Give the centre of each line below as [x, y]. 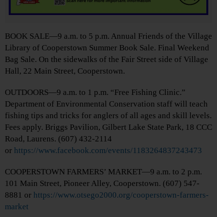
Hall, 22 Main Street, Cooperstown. [65, 71]
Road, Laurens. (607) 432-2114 [58, 139]
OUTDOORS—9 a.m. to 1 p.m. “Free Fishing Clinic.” [95, 93]
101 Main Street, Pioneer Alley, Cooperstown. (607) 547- [102, 184]
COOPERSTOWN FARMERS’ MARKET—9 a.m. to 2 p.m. [103, 172]
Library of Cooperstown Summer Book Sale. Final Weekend [107, 48]
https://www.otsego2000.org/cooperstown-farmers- [121, 195]
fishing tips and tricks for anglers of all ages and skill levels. [108, 116]
